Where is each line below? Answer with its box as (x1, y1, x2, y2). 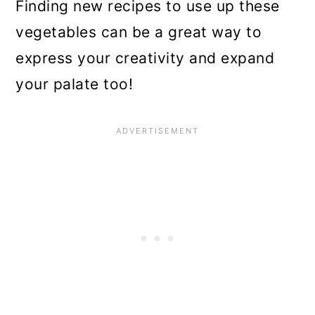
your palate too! (15, 75, 134, 93)
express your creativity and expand (15, 49, 275, 67)
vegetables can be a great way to (15, 22, 262, 41)
